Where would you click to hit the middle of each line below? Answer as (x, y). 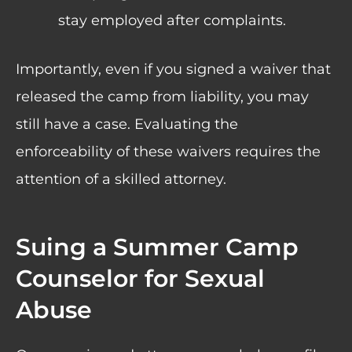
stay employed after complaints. (172, 21)
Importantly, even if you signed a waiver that (173, 70)
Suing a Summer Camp (157, 247)
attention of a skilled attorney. (123, 180)
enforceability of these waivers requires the (168, 152)
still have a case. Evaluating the (127, 125)
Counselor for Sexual (140, 279)
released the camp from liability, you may (162, 97)
